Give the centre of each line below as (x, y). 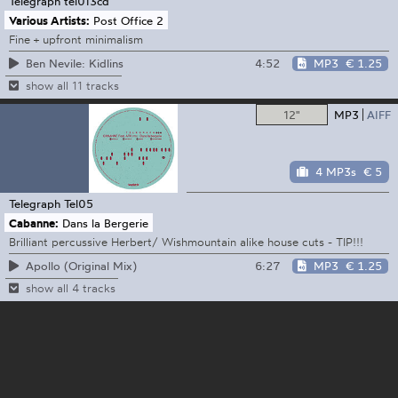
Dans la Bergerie (106, 223)
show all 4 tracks (70, 288)
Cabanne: (33, 223)
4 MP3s (336, 172)
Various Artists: (49, 20)
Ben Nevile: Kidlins (74, 63)
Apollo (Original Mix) (81, 266)
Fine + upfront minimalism (76, 39)
